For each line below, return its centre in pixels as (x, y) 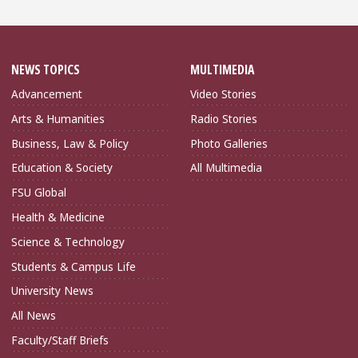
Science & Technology (68, 241)
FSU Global (39, 193)
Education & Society (62, 168)
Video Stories (223, 94)
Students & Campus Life (74, 266)
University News (52, 291)
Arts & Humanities (58, 118)
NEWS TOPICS (46, 69)
